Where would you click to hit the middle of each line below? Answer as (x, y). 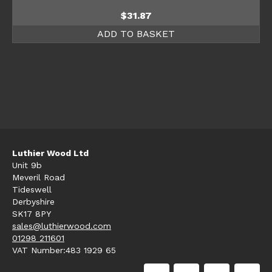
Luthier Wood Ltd (50, 153)
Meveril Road (39, 177)
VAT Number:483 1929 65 (64, 250)
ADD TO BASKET (136, 33)
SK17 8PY (32, 213)
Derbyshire (33, 201)
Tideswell (32, 189)
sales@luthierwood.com (62, 226)
